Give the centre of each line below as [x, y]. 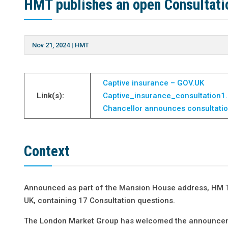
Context [47, 151]
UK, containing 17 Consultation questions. [100, 200]
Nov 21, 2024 [51, 45]
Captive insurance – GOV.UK [154, 83]
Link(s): [51, 95]
